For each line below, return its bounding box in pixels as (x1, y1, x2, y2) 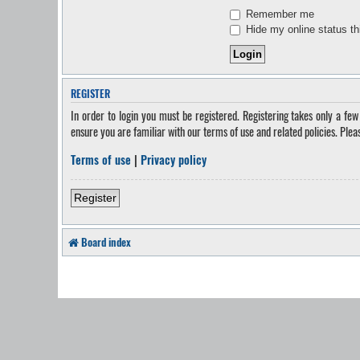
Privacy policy (141, 150, 207, 168)
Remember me (243, 7, 314, 20)
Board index (81, 233, 131, 250)
